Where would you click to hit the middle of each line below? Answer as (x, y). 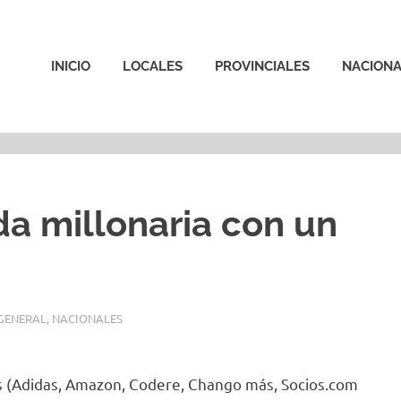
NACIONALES (87, 319)
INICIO (71, 66)
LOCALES (153, 66)
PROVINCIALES (262, 66)
